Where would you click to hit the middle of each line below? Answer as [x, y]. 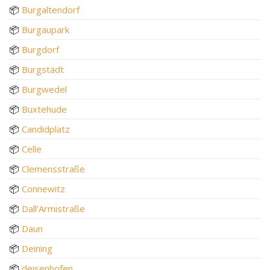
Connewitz [43, 188]
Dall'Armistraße [53, 208]
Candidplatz [46, 129]
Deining [37, 248]
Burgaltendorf [51, 9]
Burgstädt [43, 69]
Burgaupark [46, 29]
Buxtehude [44, 109]
